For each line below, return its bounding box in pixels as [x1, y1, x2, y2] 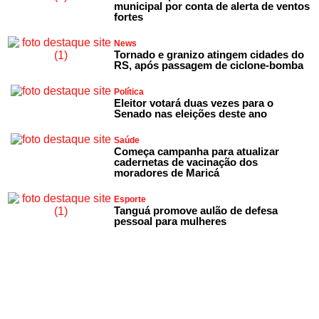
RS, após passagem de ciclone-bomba [114, 58, 304, 71]
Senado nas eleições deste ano [114, 107, 268, 120]
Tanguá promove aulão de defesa [114, 204, 278, 216]
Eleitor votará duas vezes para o [114, 96, 274, 109]
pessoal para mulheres [114, 214, 227, 227]
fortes [114, 10, 144, 23]
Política [114, 86, 145, 97]
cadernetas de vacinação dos [114, 155, 258, 168]
